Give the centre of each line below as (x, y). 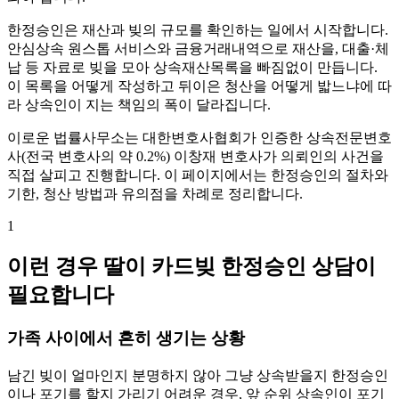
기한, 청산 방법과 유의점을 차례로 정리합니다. (155, 194)
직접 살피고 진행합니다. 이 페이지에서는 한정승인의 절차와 (198, 175)
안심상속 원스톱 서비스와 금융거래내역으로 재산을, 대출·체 (198, 49)
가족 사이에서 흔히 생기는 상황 (126, 338)
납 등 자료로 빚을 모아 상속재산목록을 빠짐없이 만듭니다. (192, 68)
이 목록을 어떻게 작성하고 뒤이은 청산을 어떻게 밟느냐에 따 (199, 86)
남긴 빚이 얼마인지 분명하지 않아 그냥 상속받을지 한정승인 (198, 375)
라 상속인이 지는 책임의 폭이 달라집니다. (139, 105)
